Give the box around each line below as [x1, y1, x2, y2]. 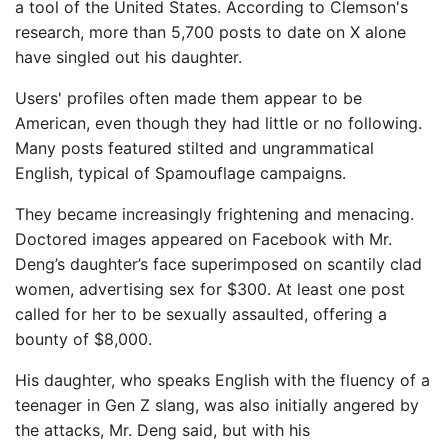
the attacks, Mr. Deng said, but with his [15, 420, 310, 440]
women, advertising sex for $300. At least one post [15, 279, 405, 299]
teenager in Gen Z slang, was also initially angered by [15, 395, 419, 415]
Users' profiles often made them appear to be [15, 88, 362, 108]
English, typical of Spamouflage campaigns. [15, 163, 346, 183]
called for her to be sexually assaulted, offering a [15, 304, 387, 324]
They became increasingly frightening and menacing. [15, 204, 414, 224]
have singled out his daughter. [15, 47, 242, 67]
